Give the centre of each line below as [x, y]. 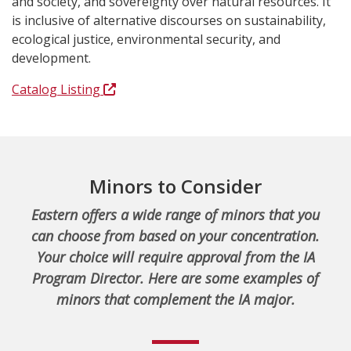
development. [51, 58]
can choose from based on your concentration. [175, 236]
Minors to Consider [175, 186]
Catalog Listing [58, 89]
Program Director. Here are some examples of [175, 278]
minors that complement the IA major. [175, 299]
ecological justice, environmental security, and [146, 39]
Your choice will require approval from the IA [175, 257]
